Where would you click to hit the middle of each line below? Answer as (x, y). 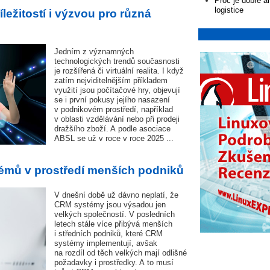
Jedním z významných (94, 52)
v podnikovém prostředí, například (114, 109)
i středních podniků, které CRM (108, 234)
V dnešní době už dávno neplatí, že (116, 195)
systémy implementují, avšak (106, 243)
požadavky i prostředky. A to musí (114, 262)
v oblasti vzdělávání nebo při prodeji (117, 119)
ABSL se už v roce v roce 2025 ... (114, 138)
